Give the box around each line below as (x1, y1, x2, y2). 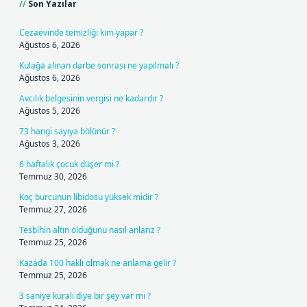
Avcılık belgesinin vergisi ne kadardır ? (19, 93, 163, 104)
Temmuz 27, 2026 (19, 204, 87, 215)
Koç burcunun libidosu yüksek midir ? (19, 191, 158, 203)
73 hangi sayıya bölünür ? (19, 125, 115, 137)
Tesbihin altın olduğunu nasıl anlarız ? (19, 224, 160, 236)
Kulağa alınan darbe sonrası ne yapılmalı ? (19, 60, 179, 71)
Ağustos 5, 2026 (19, 105, 80, 116)
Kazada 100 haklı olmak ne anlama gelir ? (19, 257, 176, 269)
